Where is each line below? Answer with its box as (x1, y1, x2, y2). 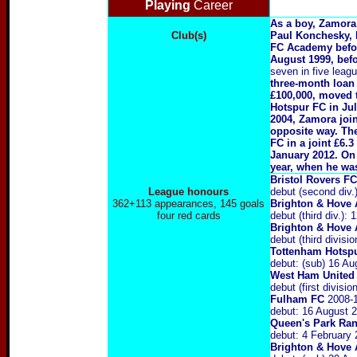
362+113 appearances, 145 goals (112, 198, 265, 210)
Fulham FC (269, 293, 328, 305)
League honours (148, 186, 229, 198)
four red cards (156, 210, 221, 222)
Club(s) (171, 29, 206, 41)
